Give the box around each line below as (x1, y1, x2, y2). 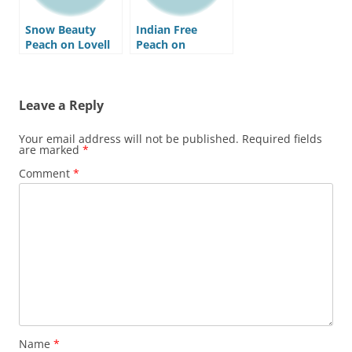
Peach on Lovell (25, 37, 110, 53)
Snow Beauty (25, 22, 96, 38)
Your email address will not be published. (19, 131, 239, 147)
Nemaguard (136, 52, 200, 68)
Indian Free (136, 22, 197, 38)
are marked (19, 142, 82, 158)
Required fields (242, 131, 322, 147)
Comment (19, 166, 73, 181)
